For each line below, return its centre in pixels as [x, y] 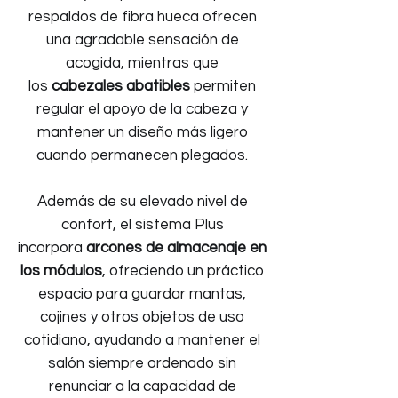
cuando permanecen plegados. [142, 155]
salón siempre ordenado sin [142, 363]
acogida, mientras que [142, 63]
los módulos [61, 271]
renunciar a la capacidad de [142, 386]
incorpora [52, 248]
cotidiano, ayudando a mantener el [142, 340]
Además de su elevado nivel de [142, 202]
